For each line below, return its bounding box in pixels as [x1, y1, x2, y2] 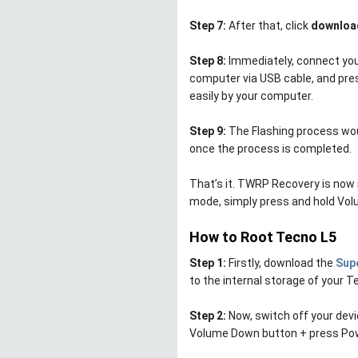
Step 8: [189, 54, 226, 68]
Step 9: [189, 125, 226, 138]
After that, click [229, 19, 311, 33]
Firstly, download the [226, 257, 336, 270]
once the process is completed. [189, 142, 352, 156]
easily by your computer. [189, 89, 313, 103]
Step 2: [189, 309, 226, 323]
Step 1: [189, 257, 226, 270]
